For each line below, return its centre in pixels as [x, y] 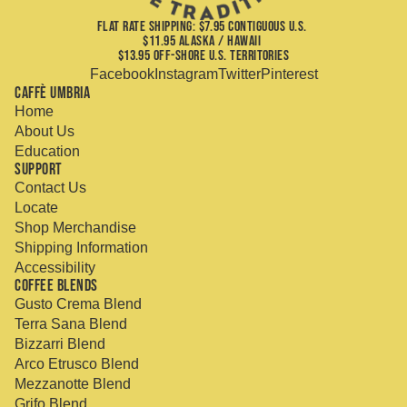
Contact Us [50, 187]
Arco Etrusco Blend [77, 363]
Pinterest [289, 74]
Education [47, 151]
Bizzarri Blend [60, 343]
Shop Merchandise [75, 227]
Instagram [186, 74]
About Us [45, 131]
